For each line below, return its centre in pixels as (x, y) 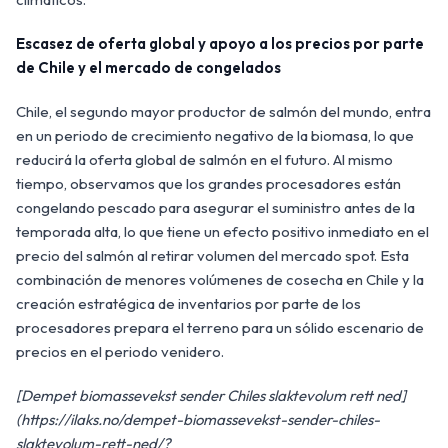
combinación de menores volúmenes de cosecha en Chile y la (220, 280)
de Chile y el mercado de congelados (148, 68)
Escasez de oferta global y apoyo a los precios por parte (220, 44)
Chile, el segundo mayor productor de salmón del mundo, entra (223, 112)
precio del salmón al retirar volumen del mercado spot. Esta (212, 256)
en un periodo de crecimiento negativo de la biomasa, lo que (215, 136)
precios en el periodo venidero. (120, 352)
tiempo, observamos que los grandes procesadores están (208, 184)
